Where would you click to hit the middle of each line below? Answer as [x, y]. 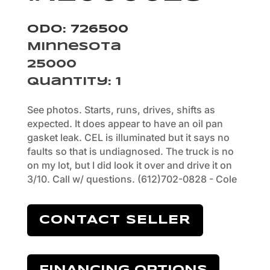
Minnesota [74, 47]
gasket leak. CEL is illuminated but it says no [128, 137]
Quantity [67, 82]
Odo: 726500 [77, 29]
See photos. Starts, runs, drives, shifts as [121, 109]
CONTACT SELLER [115, 220]
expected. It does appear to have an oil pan [125, 123]
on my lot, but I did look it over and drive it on [129, 165]
